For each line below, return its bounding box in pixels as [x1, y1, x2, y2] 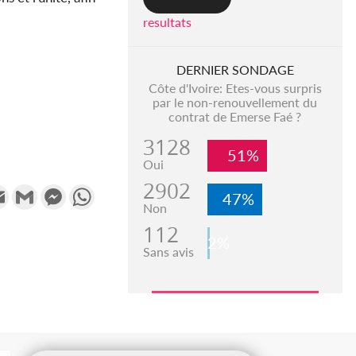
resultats [142, 14, 192, 30]
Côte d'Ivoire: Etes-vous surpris [148, 80, 322, 96]
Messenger [66, 183, 126, 199]
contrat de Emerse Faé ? [168, 109, 302, 125]
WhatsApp [95, 183, 155, 199]
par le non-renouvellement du [153, 95, 318, 110]
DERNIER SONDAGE [176, 62, 294, 78]
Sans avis [142, 244, 194, 260]
